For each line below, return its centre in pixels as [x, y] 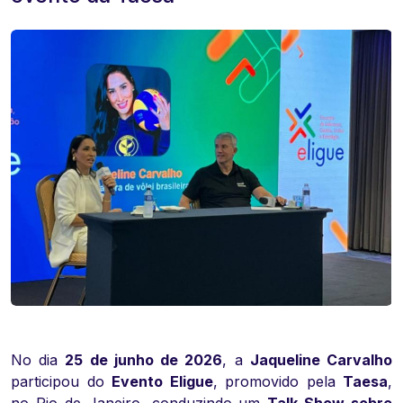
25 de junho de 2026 [144, 360]
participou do [61, 382]
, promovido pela [278, 382]
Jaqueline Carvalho [321, 360]
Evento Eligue [162, 382]
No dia [38, 360]
